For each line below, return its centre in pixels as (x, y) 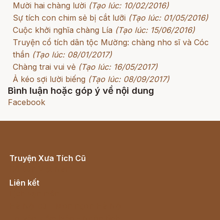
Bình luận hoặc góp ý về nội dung (81, 91)
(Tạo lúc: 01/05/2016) (168, 18)
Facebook (27, 102)
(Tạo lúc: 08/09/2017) (129, 79)
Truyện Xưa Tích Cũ (48, 158)
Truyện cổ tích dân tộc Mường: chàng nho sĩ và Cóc (111, 42)
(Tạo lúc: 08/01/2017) (72, 55)
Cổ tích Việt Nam (41, 169)
